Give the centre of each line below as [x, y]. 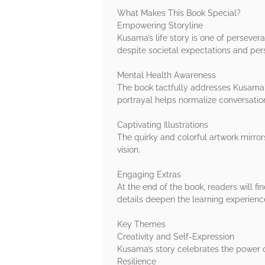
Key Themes [141, 224]
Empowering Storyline [160, 26]
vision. [129, 150]
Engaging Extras [149, 175]
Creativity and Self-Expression [176, 237]
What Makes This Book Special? [179, 13]
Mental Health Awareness [167, 75]
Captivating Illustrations [163, 125]
